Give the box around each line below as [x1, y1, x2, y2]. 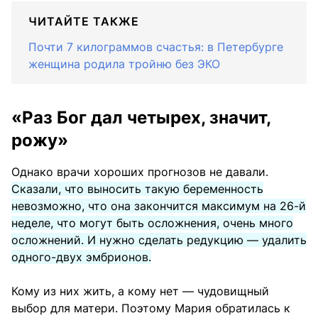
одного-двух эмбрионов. [11, 249, 151, 264]
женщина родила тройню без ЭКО [28, 56, 220, 71]
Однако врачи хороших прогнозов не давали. [11, 164, 268, 179]
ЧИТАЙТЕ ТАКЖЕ [28, 13, 139, 28]
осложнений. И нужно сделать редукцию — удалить [11, 232, 307, 247]
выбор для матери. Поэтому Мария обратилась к [11, 300, 290, 315]
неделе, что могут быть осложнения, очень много [11, 215, 293, 230]
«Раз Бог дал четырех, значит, [11, 106, 270, 128]
